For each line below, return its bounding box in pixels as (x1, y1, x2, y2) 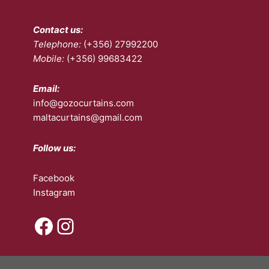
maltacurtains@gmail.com (33, 112, 142, 124)
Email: (33, 83, 59, 95)
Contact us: (33, 24, 83, 36)
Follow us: (33, 142, 76, 154)
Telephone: (33, 38, 81, 50)
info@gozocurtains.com (33, 97, 134, 109)
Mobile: (33, 53, 64, 65)
